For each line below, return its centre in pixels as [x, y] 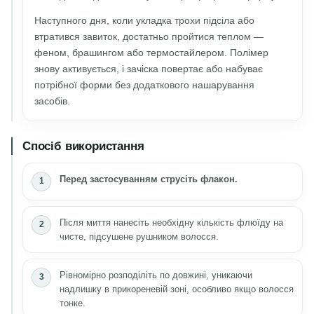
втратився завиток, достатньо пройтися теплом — [149, 36]
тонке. [73, 303]
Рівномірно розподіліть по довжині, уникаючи [156, 275]
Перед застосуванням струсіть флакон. [149, 179]
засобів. [52, 101]
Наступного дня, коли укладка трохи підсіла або [144, 20]
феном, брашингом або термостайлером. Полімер [151, 52]
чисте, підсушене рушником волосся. [139, 236]
